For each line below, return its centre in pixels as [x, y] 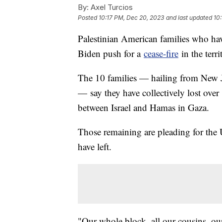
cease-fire [161, 53]
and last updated [189, 17]
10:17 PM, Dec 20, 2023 [131, 17]
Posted [88, 17]
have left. [95, 146]
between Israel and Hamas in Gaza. [143, 107]
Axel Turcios [111, 7]
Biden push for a [111, 53]
